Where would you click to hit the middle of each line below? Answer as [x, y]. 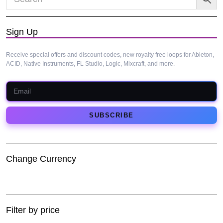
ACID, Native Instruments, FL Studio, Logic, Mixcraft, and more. [91, 64]
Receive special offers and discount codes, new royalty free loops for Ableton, [110, 55]
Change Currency [41, 159]
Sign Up [22, 32]
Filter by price [33, 210]
